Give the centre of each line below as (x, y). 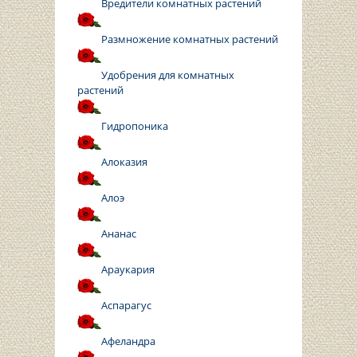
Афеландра (128, 341)
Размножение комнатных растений (190, 39)
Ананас (119, 234)
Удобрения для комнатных (168, 75)
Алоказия (124, 162)
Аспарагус (126, 306)
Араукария (128, 270)
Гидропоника (135, 126)
